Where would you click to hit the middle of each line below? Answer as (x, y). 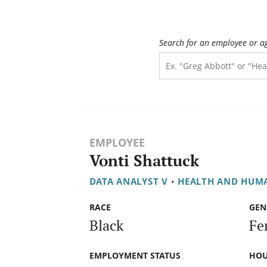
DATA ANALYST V (128, 181)
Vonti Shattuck (144, 161)
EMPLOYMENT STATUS (135, 255)
